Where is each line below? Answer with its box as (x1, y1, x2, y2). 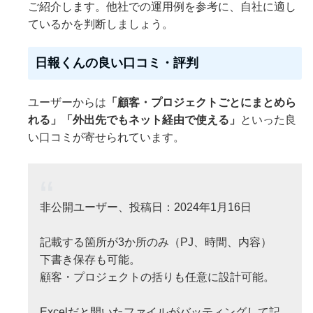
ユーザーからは (28, 96, 106, 108)
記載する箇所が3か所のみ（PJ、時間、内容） (40, 235, 272, 248)
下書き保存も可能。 (40, 253, 140, 265)
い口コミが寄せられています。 (28, 131, 184, 143)
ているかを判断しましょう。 (28, 17, 173, 30)
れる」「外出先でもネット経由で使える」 (28, 113, 240, 126)
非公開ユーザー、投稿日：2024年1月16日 (40, 201, 252, 213)
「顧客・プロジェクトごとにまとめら (106, 96, 296, 108)
